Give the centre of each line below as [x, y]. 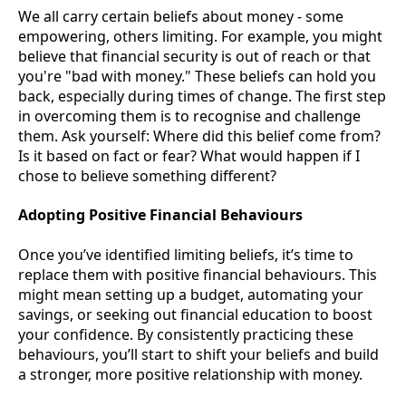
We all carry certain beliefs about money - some [181, 17]
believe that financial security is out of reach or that [194, 57]
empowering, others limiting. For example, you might [200, 37]
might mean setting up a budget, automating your [191, 294]
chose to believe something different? [147, 176]
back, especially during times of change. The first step [202, 97]
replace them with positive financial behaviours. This [198, 274]
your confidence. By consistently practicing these [186, 334]
